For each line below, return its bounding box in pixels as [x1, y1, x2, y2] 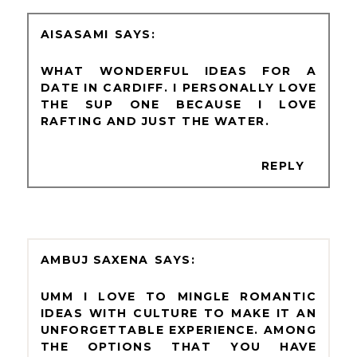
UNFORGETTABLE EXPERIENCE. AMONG [40, 322, 317, 337]
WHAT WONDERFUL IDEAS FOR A [40, 64, 317, 79]
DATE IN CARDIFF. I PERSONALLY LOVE [40, 80, 317, 96]
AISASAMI [40, 27, 109, 42]
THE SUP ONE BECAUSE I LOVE [40, 97, 317, 112]
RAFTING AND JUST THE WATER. [40, 114, 270, 129]
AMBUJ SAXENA [40, 252, 149, 267]
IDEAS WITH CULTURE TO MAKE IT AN [40, 305, 317, 320]
